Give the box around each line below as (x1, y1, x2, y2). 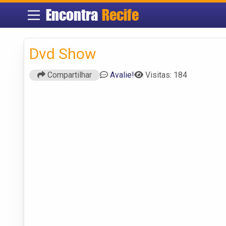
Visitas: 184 (145, 70, 187, 80)
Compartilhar (45, 70, 92, 80)
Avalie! (110, 70, 134, 80)
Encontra (45, 6, 102, 24)
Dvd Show (29, 44, 96, 63)
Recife (101, 6, 139, 24)
